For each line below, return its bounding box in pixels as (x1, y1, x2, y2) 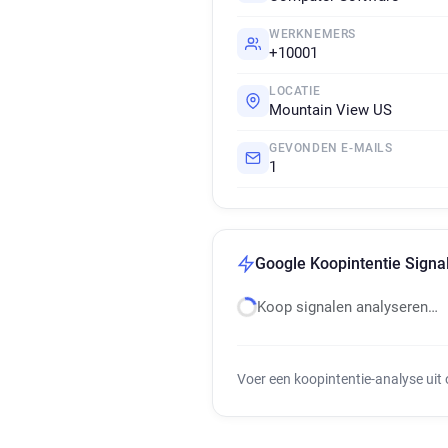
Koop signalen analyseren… (257, 298, 438, 316)
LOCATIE (269, 84, 321, 98)
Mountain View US (269, 101, 392, 119)
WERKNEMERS (269, 27, 356, 41)
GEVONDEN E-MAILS (269, 141, 393, 155)
